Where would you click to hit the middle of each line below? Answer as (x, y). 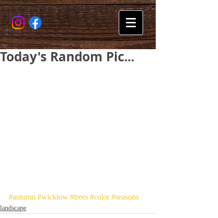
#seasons (125, 197)
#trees (79, 197)
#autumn (22, 197)
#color (100, 197)
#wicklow (53, 197)
